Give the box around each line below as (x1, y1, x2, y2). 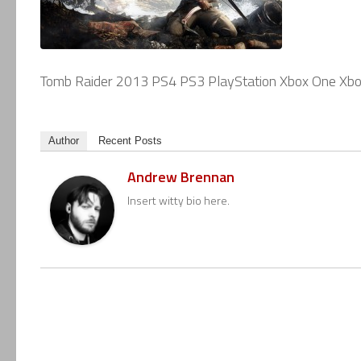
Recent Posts (98, 134, 162, 147)
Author (48, 134, 79, 147)
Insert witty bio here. (127, 191, 230, 209)
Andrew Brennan (127, 165, 234, 188)
